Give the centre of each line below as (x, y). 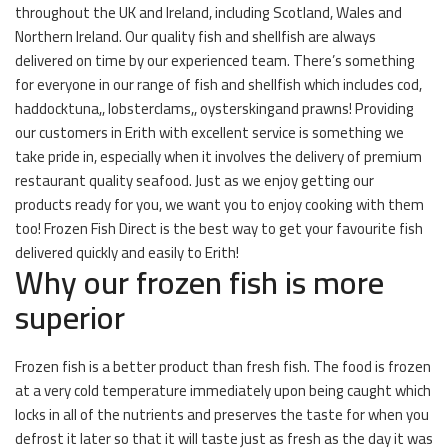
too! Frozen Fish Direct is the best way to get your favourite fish (219, 228)
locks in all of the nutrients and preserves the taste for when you (222, 414)
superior (70, 317)
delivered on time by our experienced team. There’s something (215, 60)
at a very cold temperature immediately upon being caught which (223, 390)
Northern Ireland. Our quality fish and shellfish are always (195, 36)
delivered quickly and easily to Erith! (127, 252)
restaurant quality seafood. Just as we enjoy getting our (194, 180)
